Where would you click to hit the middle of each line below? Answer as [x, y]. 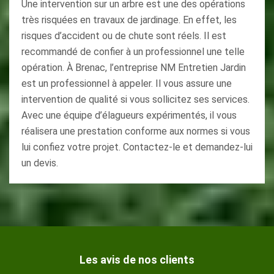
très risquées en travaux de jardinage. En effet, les [129, 20]
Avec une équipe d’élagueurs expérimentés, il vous [129, 115]
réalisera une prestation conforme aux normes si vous [136, 131]
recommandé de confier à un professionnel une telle [133, 52]
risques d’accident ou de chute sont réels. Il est [124, 36]
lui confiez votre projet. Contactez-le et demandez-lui [137, 147]
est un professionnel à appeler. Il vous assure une [127, 83]
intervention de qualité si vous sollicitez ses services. [135, 99]
